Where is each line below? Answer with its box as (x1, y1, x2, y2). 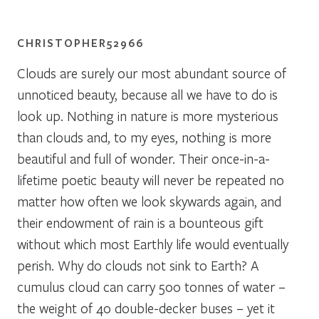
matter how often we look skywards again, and (17, 192, 281, 210)
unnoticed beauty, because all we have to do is (17, 85, 278, 103)
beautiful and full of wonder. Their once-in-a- (17, 149, 270, 167)
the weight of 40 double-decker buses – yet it (17, 298, 275, 317)
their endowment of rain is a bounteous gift (17, 213, 263, 231)
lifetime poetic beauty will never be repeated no (17, 170, 284, 189)
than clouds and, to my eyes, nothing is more (17, 127, 271, 146)
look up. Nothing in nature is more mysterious (17, 106, 278, 125)
